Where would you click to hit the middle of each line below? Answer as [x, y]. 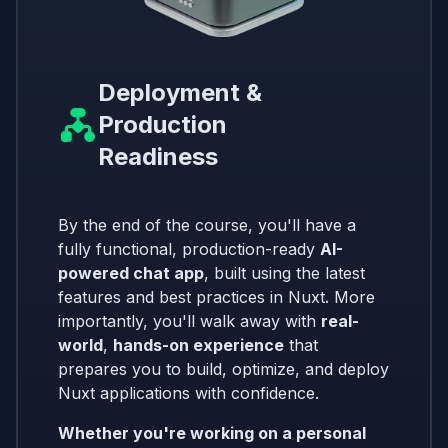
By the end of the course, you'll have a [207, 224]
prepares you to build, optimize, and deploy [223, 368]
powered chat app [131, 272]
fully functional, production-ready [189, 248]
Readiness [158, 156]
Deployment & [180, 92]
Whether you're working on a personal [212, 432]
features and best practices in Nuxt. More [216, 296]
